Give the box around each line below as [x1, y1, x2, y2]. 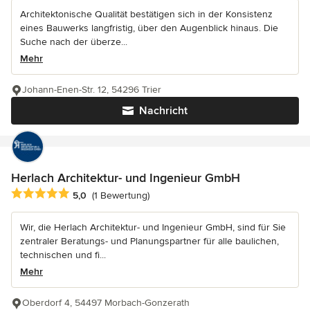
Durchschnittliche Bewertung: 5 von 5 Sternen [10, 187, 234, 201]
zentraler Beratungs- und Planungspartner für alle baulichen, [20, 235, 279, 248]
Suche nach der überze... [20, 36, 127, 48]
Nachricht [139, 104, 188, 118]
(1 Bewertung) [92, 189, 149, 201]
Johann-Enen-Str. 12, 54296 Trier [22, 84, 161, 96]
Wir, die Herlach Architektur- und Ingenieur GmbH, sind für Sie [20, 221, 286, 234]
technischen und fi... [20, 249, 106, 262]
